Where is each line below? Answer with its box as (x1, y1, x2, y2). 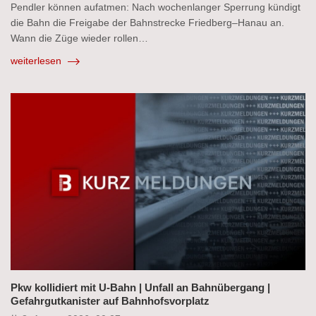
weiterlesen (11, 54, 64, 66)
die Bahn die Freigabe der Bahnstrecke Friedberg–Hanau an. (11, 16, 284, 28)
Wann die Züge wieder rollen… (11, 32, 148, 44)
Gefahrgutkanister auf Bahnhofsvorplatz (11, 294, 209, 307)
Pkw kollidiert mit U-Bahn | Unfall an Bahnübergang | (11, 281, 270, 293)
